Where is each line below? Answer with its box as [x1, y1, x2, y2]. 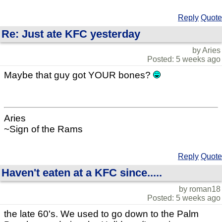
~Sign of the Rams [4, 123, 83, 134]
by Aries [192, 46, 221, 55]
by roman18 [179, 184, 221, 193]
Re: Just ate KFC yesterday [1, 27, 140, 40]
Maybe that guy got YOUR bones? [4, 69, 153, 80]
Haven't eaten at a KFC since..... [1, 166, 162, 179]
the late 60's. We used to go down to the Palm [4, 208, 199, 219]
